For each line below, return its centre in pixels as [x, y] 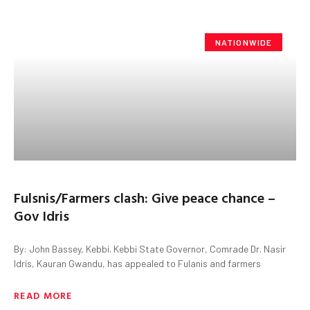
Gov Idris [42, 215]
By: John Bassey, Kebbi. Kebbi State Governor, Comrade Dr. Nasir [150, 248]
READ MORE [43, 295]
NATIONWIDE [244, 42]
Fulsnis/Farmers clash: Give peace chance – [145, 197]
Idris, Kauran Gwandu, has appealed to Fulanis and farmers [137, 263]
